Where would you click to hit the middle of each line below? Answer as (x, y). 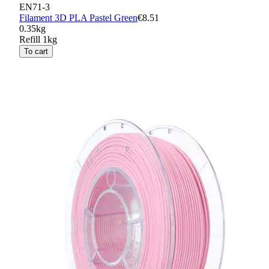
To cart (36, 52)
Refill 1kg (38, 40)
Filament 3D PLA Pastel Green (78, 18)
